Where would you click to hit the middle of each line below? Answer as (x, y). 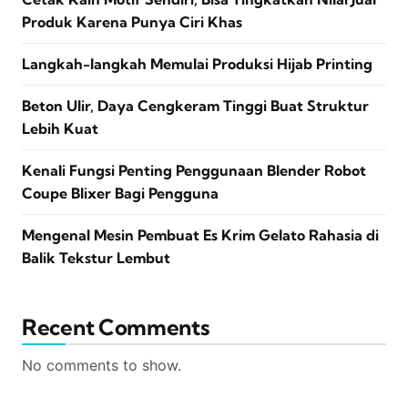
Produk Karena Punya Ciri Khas (132, 22)
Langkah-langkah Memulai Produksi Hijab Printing (197, 64)
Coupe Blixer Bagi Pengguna (120, 194)
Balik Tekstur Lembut (96, 258)
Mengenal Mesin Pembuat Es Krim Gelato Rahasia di (200, 235)
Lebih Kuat (60, 129)
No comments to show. (102, 366)
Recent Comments (116, 327)
